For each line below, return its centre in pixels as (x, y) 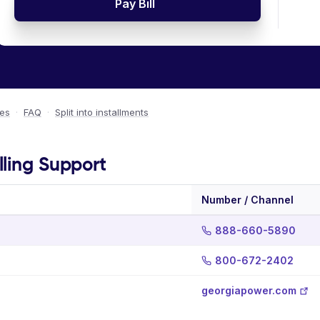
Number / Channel (247, 200)
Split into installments (102, 112)
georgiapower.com (249, 290)
